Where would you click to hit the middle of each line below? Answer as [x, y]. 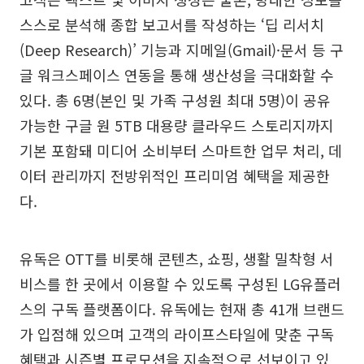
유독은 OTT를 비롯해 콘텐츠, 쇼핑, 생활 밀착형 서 [177, 258]
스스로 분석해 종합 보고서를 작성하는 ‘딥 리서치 [172, 24]
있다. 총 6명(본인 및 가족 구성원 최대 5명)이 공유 [175, 100]
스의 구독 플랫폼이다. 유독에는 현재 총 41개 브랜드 [182, 308]
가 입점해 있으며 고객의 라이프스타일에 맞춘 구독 [177, 334]
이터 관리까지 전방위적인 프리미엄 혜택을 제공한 [175, 175]
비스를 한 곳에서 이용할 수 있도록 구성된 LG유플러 [180, 283]
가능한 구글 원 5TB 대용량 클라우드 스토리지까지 [177, 125]
